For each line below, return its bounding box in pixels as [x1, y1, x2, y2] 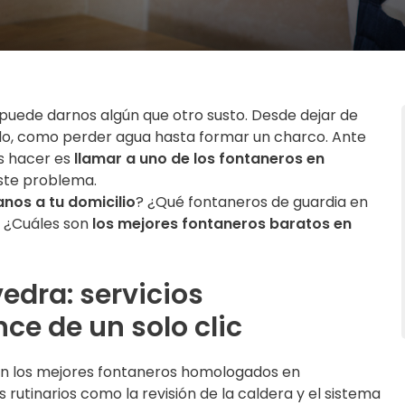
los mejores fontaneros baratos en [92, 213, 352, 234]
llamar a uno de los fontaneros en [74, 148, 325, 169]
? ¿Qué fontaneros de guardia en [136, 192, 368, 212]
